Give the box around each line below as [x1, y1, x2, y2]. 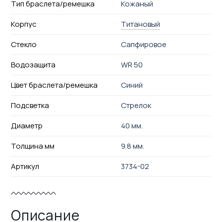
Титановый [121, 18, 161, 29]
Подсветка [10, 100, 49, 111]
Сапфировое [121, 39, 167, 50]
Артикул [10, 161, 39, 171]
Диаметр [10, 120, 43, 131]
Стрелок [121, 100, 152, 111]
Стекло [10, 39, 37, 50]
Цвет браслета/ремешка [10, 79, 98, 90]
